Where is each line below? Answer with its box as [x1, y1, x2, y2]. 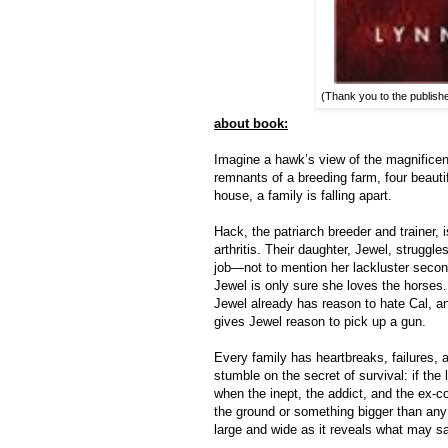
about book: [214, 116, 288, 132]
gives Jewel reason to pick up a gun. [214, 314, 426, 330]
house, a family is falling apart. [214, 188, 392, 204]
